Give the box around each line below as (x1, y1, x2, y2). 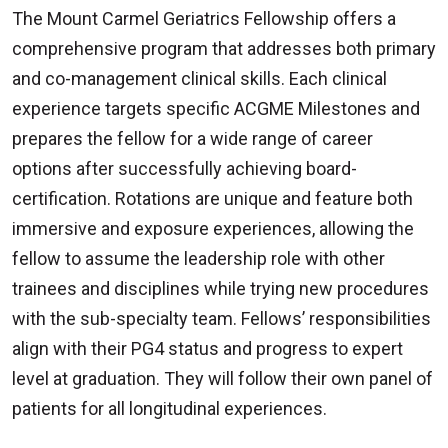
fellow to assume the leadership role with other (12, 248, 385, 269)
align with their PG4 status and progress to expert (12, 338, 403, 359)
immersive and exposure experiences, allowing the (12, 218, 414, 239)
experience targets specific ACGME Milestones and (12, 98, 420, 119)
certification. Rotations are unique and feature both (12, 188, 413, 209)
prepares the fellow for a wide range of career (12, 128, 373, 149)
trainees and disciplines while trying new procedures (12, 278, 429, 299)
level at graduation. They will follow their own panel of (12, 368, 433, 389)
